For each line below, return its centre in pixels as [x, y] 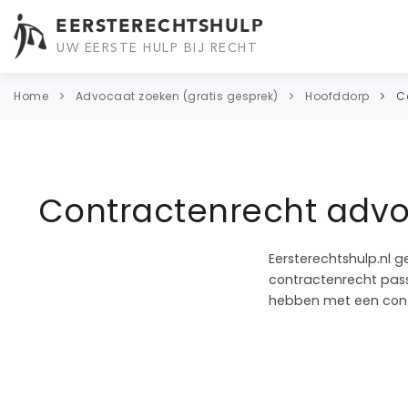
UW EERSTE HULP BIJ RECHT [158, 47]
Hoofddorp [337, 97]
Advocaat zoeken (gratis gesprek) [177, 97]
